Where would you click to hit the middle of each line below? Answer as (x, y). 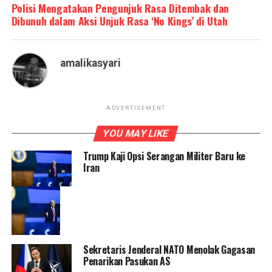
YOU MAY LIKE (136, 133)
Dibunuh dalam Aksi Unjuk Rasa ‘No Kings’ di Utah (119, 20)
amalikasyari (90, 63)
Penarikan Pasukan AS (127, 261)
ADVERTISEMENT (136, 108)
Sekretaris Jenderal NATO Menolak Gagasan (169, 250)
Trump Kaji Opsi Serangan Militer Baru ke (164, 156)
